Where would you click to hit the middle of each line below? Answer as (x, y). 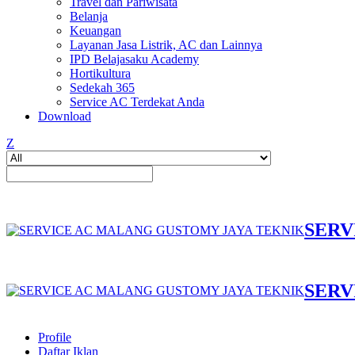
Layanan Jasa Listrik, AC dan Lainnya (166, 45)
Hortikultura (100, 73)
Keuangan (95, 31)
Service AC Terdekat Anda (137, 102)
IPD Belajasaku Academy (134, 59)
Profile (55, 337)
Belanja (89, 16)
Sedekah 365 (102, 88)
